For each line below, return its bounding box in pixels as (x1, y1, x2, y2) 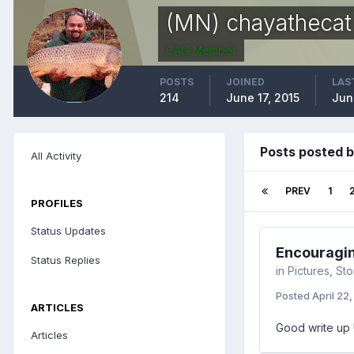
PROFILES (31, 196, 83, 209)
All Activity (31, 149, 81, 162)
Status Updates (31, 224, 106, 237)
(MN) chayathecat (166, 9, 352, 36)
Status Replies (31, 253, 100, 266)
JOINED (226, 75, 265, 88)
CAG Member (166, 43, 236, 57)
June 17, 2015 (226, 90, 299, 104)
